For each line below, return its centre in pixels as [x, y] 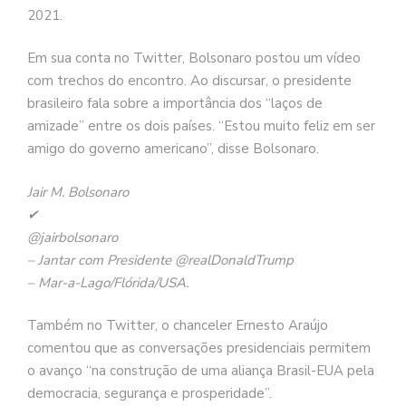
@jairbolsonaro [72, 237]
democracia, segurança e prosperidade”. [150, 394]
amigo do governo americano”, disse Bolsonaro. [173, 149]
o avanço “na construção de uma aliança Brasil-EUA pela [201, 371]
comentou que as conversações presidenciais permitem [199, 348]
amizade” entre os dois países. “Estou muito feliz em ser [201, 126]
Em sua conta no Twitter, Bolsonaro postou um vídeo [194, 58]
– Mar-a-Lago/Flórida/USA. [108, 282]
